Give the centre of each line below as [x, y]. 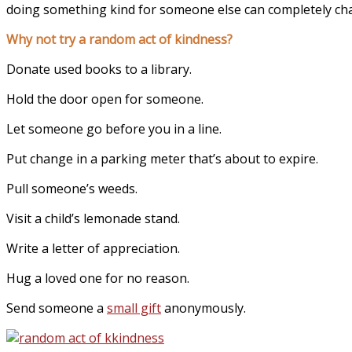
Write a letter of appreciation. [93, 249]
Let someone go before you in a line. [114, 129]
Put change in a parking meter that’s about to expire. [162, 159]
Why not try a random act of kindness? [119, 40]
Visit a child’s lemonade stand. [93, 219]
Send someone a [57, 308]
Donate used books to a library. [99, 70]
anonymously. [203, 308]
